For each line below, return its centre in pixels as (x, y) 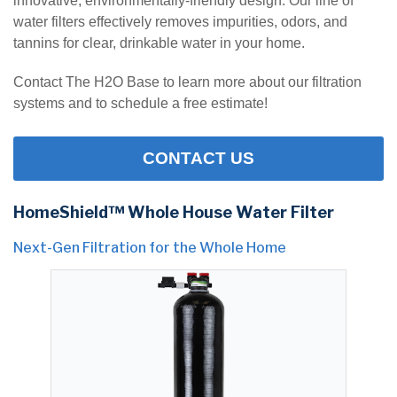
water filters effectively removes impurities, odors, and (180, 21)
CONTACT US (198, 158)
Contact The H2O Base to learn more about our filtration (187, 82)
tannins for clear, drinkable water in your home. (159, 43)
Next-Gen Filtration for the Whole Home (150, 247)
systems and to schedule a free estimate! (140, 103)
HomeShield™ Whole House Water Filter (174, 212)
